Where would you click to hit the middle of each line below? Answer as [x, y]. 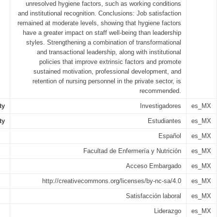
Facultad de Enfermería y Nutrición [132, 151]
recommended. [160, 91]
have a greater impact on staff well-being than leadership [102, 33]
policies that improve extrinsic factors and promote [110, 62]
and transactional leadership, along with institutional [109, 52]
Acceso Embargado [154, 166]
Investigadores [161, 106]
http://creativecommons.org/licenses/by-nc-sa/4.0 [112, 181]
